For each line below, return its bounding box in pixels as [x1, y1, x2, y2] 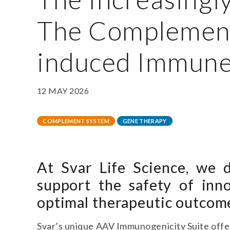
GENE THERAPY [122, 117, 167, 124]
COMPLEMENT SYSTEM [43, 117, 109, 124]
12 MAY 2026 [37, 85, 89, 95]
